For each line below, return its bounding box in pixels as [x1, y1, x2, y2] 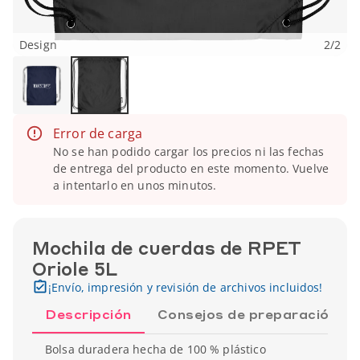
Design [19, 37, 57, 52]
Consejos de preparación [157, 305, 337, 322]
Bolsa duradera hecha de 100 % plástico [45, 342, 266, 357]
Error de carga [53, 125, 143, 142]
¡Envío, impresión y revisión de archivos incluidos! [48, 280, 323, 295]
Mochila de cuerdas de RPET [32, 236, 302, 259]
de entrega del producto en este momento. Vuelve [53, 161, 329, 176]
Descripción [45, 305, 132, 322]
